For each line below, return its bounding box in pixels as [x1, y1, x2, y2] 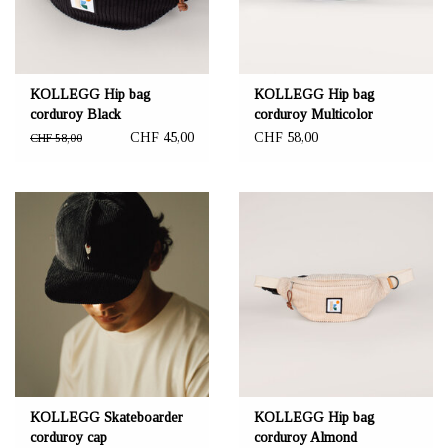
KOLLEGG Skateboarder [30, 409, 183, 425]
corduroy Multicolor [254, 107, 373, 123]
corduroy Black [30, 107, 121, 123]
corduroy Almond [254, 429, 357, 445]
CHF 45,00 [130, 130, 194, 146]
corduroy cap [30, 429, 107, 445]
